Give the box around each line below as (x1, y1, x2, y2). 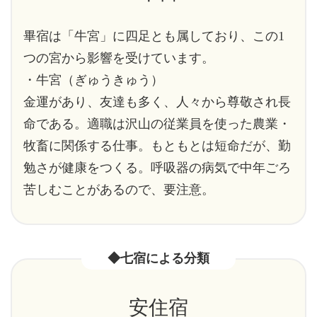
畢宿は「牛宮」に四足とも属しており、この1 (23, 29, 284, 44)
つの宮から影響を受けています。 (23, 51, 214, 66)
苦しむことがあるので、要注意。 (23, 183, 214, 197)
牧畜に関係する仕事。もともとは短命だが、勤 (23, 139, 291, 154)
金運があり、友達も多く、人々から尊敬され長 (23, 95, 291, 110)
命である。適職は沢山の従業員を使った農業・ (23, 117, 291, 132)
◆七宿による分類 (108, 251, 209, 266)
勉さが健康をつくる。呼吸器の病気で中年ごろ (23, 161, 291, 175)
